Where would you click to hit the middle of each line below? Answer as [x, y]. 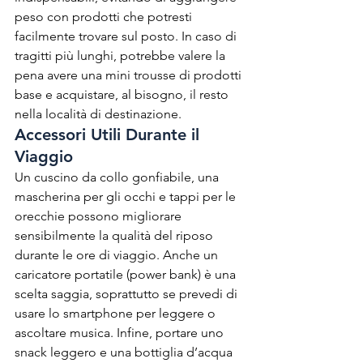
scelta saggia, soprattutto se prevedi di [128, 293]
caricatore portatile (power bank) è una [127, 274]
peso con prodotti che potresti [105, 16]
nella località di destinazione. [98, 113]
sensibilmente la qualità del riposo [115, 235]
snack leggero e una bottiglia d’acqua [125, 352]
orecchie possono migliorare [100, 216]
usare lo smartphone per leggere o [117, 313]
